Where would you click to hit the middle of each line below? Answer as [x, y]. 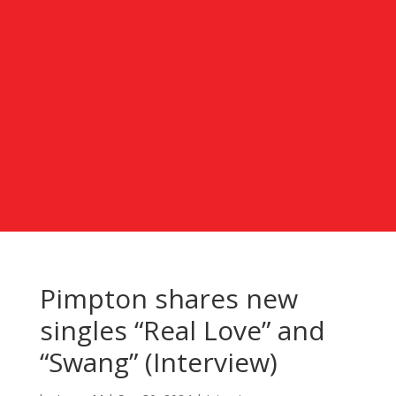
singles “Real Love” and [182, 330]
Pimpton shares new [168, 298]
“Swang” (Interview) [158, 362]
